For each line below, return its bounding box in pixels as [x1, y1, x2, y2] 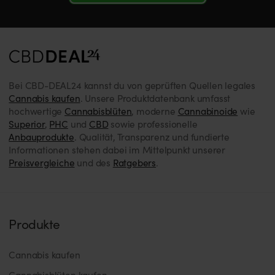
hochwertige [9, 104, 65, 117]
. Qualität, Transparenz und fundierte [74, 130, 230, 143]
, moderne [131, 104, 178, 117]
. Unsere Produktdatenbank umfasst [80, 91, 231, 104]
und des [74, 155, 113, 169]
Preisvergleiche [9, 155, 75, 169]
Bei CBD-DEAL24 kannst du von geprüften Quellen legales [9, 78, 256, 91]
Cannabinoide [177, 104, 238, 117]
